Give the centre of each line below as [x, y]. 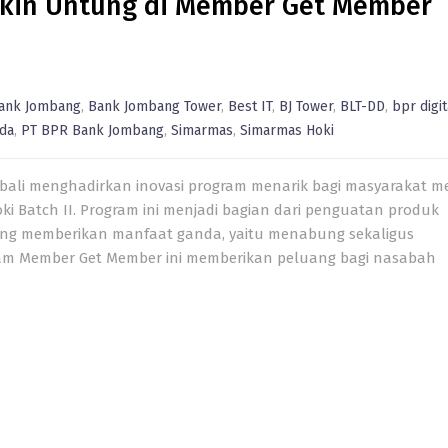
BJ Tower [306, 106]
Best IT [250, 106]
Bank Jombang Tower [154, 106]
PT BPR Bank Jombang [92, 130]
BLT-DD [362, 106]
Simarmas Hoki [287, 130]
